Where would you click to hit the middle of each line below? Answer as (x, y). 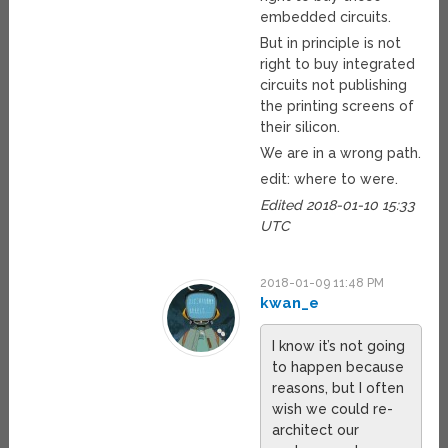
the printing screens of (337, 106)
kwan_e (290, 303)
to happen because (338, 367)
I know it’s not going (339, 346)
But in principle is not (331, 43)
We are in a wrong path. (341, 153)
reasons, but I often (338, 388)
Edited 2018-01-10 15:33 (338, 205)
